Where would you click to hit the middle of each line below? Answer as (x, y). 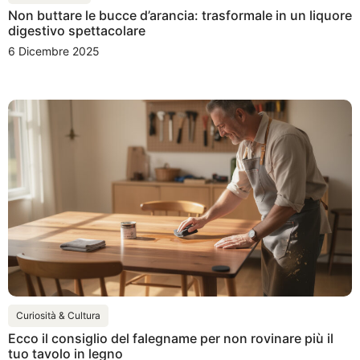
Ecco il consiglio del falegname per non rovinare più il (171, 338)
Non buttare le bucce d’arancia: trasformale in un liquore (180, 16)
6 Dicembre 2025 (54, 51)
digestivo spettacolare (77, 31)
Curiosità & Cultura (58, 315)
